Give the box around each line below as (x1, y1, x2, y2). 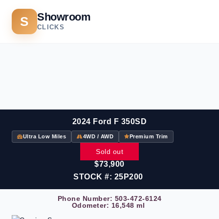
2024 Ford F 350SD (72, 117, 147, 126)
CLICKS (37, 23, 65, 31)
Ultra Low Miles (22, 133, 66, 139)
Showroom (37, 11, 91, 23)
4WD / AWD (83, 133, 113, 139)
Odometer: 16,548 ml (71, 201, 145, 209)
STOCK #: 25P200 (73, 173, 143, 181)
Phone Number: (57, 195, 115, 202)
